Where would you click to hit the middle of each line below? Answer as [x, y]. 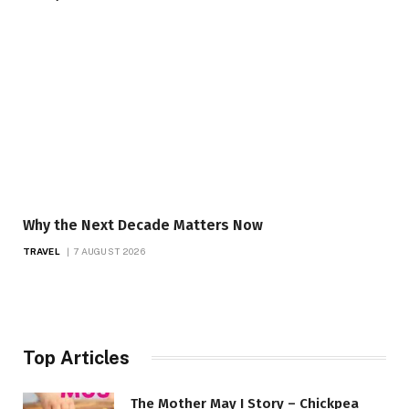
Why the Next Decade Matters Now [143, 225]
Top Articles [76, 357]
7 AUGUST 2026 [109, 251]
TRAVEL [42, 251]
